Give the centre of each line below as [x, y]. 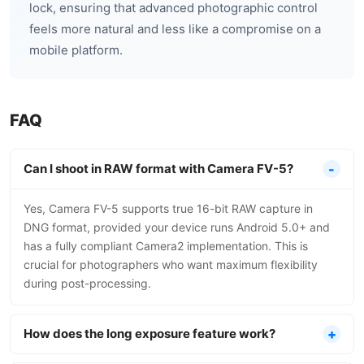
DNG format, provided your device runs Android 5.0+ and [177, 227]
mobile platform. [76, 50]
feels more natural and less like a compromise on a [175, 29]
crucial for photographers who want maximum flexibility [171, 264]
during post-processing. [87, 283]
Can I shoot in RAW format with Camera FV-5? [158, 169]
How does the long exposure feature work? [149, 334]
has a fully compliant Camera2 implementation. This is [166, 246]
